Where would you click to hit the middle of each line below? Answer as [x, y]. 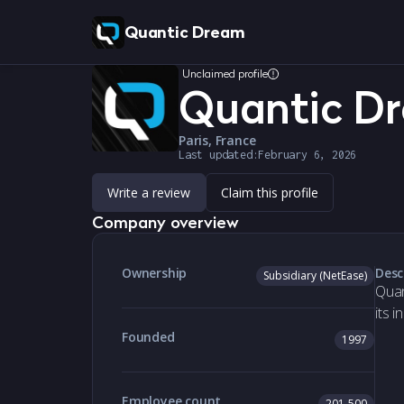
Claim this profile [270, 193]
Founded [148, 337]
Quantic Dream [185, 32]
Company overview [165, 222]
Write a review [149, 193]
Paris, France [217, 140]
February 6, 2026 [308, 155]
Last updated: [219, 155]
